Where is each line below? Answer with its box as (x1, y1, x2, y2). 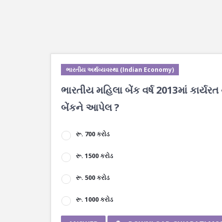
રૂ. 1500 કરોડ (76, 151, 113, 160)
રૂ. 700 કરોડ (76, 129, 110, 138)
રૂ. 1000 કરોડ (76, 195, 113, 204)
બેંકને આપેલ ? (61, 101, 119, 114)
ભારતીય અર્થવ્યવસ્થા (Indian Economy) (66, 65, 174, 74)
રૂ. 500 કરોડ (76, 173, 110, 182)
